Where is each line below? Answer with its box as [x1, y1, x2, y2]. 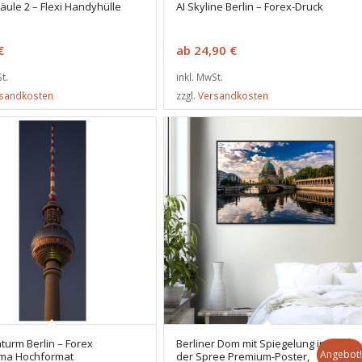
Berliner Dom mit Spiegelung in [176, 336, 326, 351]
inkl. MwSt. [176, 69, 224, 83]
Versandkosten [198, 88, 269, 102]
